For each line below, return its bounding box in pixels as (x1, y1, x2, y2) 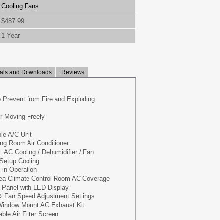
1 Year (1, 32, 20, 39)
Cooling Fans (1, 2, 39, 10)
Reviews (60, 69, 84, 76)
